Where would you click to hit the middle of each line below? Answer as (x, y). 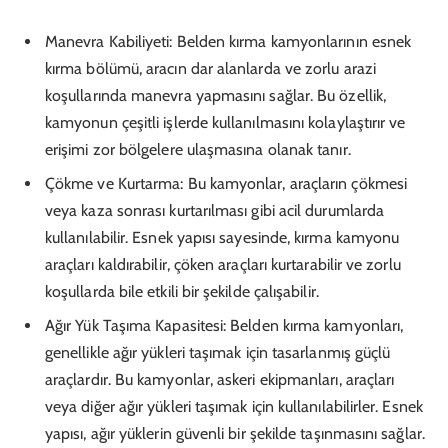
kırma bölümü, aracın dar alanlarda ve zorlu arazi (210, 68)
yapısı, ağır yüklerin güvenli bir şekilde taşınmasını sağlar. (235, 433)
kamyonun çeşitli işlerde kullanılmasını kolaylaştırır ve (225, 122)
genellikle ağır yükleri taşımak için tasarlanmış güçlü (218, 352)
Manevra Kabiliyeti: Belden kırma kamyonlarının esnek (228, 41)
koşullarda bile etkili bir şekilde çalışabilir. (182, 291)
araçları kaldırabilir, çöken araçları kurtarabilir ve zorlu (223, 264)
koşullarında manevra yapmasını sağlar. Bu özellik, (215, 95)
